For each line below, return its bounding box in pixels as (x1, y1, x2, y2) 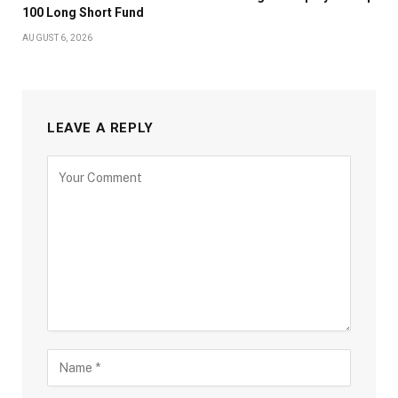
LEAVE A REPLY (47, 120, 154, 137)
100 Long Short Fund (22, 5, 144, 20)
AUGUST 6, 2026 (22, 33, 93, 44)
